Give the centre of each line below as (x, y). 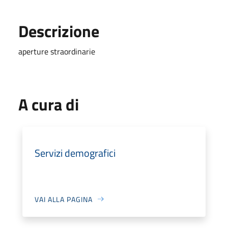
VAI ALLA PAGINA (64, 199)
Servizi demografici (75, 153)
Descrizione (59, 31)
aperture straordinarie (57, 51)
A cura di (49, 104)
